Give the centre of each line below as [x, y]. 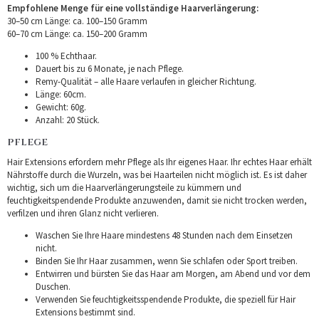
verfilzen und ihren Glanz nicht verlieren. [83, 213]
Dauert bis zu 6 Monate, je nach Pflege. [110, 68]
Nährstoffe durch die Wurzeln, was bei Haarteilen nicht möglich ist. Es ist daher [157, 174]
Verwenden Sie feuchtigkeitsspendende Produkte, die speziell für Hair [166, 299]
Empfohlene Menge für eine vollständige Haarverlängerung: [133, 8]
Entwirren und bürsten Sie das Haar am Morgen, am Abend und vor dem [173, 273]
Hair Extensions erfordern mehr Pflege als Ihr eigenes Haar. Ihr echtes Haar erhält [159, 162]
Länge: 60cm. [61, 94]
